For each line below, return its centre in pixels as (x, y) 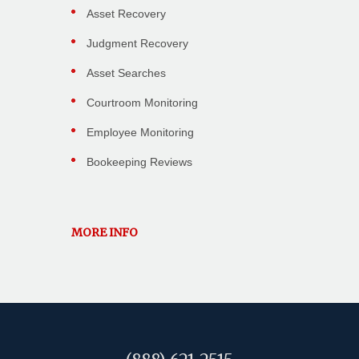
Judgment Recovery (137, 44)
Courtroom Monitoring (142, 103)
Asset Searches (126, 73)
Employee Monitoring (140, 133)
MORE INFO (105, 233)
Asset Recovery (126, 14)
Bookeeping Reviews (139, 162)
